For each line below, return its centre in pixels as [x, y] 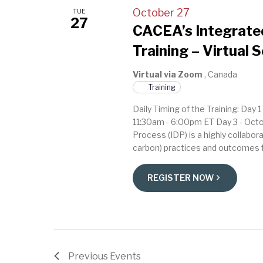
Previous [89, 256]
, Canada [221, 74]
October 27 [161, 12]
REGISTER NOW [181, 178]
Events [125, 256]
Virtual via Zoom [169, 74]
